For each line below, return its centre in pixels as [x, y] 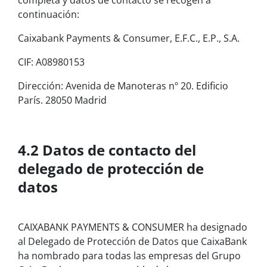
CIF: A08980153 [51, 62]
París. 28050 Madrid [62, 100]
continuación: [49, 15]
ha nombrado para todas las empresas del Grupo [129, 256]
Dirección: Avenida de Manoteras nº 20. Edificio [123, 86]
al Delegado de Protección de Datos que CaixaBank [132, 242]
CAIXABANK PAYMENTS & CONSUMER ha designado [133, 227]
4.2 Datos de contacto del [107, 150]
